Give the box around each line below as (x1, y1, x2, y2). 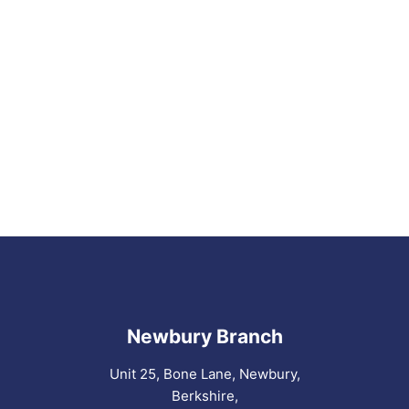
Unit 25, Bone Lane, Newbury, (109, 364, 300, 383)
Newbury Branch (126, 324, 283, 348)
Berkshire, (171, 386, 238, 404)
